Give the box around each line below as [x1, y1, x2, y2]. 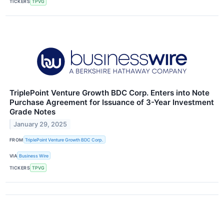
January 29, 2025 [13, 120, 67, 128]
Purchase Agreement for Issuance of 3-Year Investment [9, 97, 214, 107]
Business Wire [19, 152, 49, 158]
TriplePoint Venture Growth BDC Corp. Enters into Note [9, 88, 209, 98]
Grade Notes [9, 107, 55, 117]
